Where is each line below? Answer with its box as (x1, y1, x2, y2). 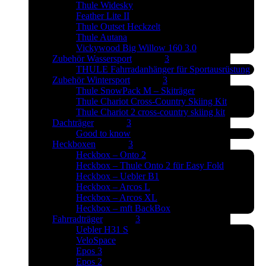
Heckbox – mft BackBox (76, 203, 170, 213)
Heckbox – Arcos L (76, 182, 150, 192)
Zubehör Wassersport (52, 53, 132, 64)
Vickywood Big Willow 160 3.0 (76, 43, 197, 53)
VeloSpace (76, 235, 116, 245)
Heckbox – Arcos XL (76, 192, 157, 202)
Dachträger (52, 118, 94, 128)
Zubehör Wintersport (52, 75, 130, 85)
